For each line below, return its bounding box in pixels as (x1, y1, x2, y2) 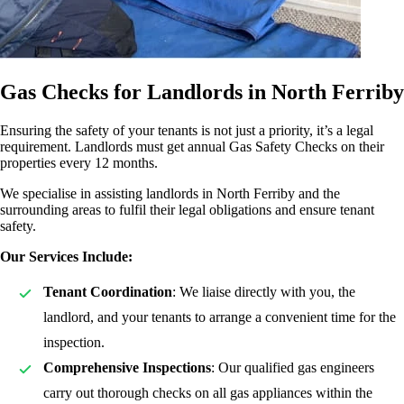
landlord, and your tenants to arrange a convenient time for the (43, 308, 396, 325)
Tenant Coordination (43, 283, 172, 299)
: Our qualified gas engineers (211, 359, 374, 375)
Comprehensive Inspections (43, 359, 211, 375)
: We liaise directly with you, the (172, 283, 355, 299)
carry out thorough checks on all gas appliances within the (43, 384, 372, 400)
